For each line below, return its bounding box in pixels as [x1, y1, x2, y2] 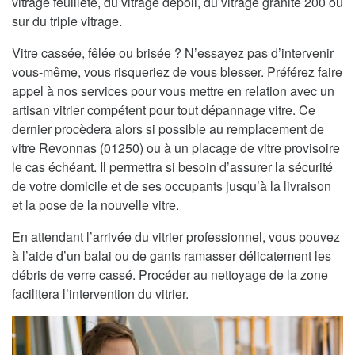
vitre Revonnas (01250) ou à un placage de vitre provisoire [12, 139, 340, 158]
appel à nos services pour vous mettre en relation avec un [12, 82, 334, 101]
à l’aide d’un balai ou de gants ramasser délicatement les [12, 246, 331, 265]
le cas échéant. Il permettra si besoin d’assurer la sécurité [12, 158, 333, 177]
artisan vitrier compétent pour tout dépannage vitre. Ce [12, 101, 315, 120]
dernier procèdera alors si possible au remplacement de [12, 120, 324, 139]
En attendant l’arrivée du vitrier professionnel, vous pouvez [12, 227, 340, 246]
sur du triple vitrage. [12, 12, 122, 31]
